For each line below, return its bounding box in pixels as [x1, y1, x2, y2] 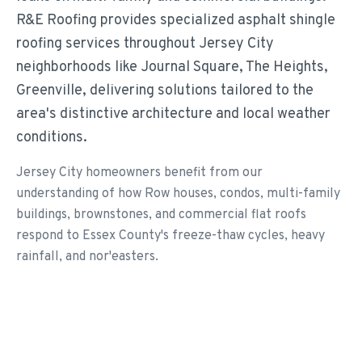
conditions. [16, 128, 87, 147]
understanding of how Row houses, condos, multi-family [16, 186, 340, 202]
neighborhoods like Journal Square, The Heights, [16, 58, 328, 77]
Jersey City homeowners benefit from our [16, 165, 263, 181]
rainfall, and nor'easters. [16, 249, 158, 265]
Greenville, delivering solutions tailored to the [16, 82, 314, 100]
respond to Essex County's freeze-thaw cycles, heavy [16, 228, 325, 244]
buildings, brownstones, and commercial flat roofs [16, 207, 306, 223]
